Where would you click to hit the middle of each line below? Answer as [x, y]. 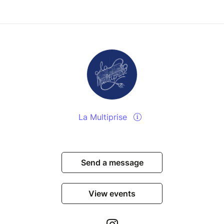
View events [112, 194]
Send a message [112, 163]
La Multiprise [104, 117]
